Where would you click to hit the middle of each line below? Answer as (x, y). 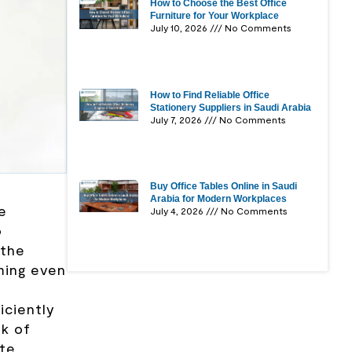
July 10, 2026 (180, 28)
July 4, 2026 (178, 210)
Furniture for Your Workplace (215, 16)
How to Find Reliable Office (210, 95)
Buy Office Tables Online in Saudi (224, 186)
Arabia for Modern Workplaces (219, 198)
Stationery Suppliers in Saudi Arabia (231, 107)
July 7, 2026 (178, 119)
